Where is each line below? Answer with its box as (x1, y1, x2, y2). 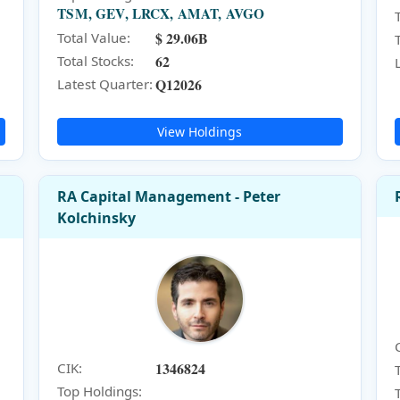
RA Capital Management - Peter (57, 186, 281, 206)
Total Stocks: (57, 52, 135, 71)
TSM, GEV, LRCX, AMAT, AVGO (57, 4, 265, 24)
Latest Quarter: (57, 75, 154, 94)
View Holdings (157, 122, 243, 140)
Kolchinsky (57, 207, 137, 228)
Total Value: (57, 29, 131, 47)
